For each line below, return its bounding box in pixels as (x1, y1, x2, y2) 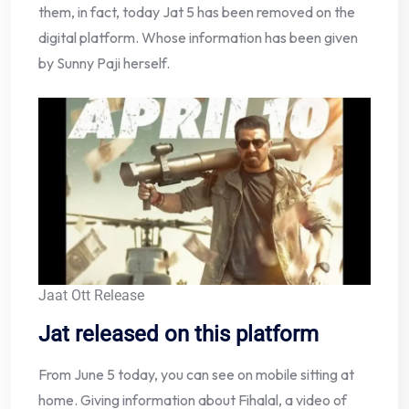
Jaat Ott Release (38, 287, 144, 305)
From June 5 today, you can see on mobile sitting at (38, 365, 354, 384)
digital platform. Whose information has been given (38, 28, 358, 47)
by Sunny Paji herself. (38, 54, 170, 73)
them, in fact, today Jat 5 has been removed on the (38, 3, 355, 22)
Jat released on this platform (38, 321, 319, 348)
